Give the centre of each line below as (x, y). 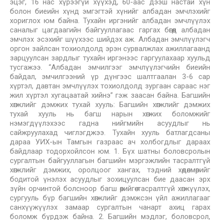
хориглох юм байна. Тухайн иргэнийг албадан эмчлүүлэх (110, 21)
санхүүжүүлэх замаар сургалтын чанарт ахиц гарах (110, 207)
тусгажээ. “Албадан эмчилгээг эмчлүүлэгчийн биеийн (110, 67)
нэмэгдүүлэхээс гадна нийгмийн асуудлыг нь (110, 123)
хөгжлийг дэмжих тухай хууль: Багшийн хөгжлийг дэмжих (110, 105)
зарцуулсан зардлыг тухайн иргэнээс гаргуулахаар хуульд (110, 58)
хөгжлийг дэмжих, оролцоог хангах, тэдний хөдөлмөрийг (110, 170)
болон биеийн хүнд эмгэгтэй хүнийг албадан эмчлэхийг (110, 11)
